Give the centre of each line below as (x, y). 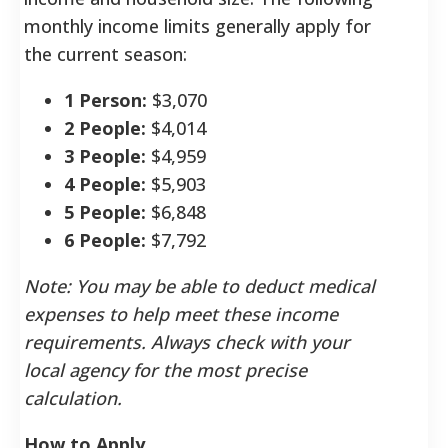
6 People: (105, 239)
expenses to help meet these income (181, 313)
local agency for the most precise (165, 369)
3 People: (105, 155)
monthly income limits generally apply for (197, 25)
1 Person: (105, 99)
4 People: (105, 183)
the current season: (105, 53)
